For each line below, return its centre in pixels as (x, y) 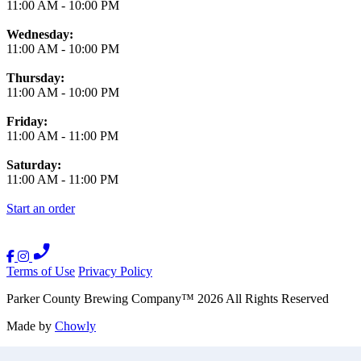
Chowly (75, 326)
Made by (31, 326)
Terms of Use (41, 271)
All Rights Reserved (276, 298)
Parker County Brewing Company (94, 298)
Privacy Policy (115, 271)
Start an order (41, 208)
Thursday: (35, 77)
